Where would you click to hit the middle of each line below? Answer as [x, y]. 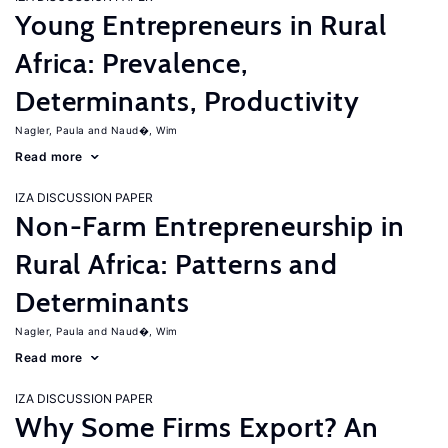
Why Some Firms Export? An [197, 427]
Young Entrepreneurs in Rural [201, 25]
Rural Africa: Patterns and [176, 264]
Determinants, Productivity [187, 101]
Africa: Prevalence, [131, 63]
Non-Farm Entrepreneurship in [210, 226]
